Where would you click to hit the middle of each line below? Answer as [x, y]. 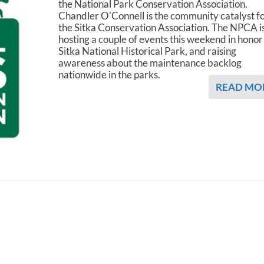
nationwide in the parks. [110, 74]
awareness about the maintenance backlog [150, 62]
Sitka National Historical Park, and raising [148, 51]
